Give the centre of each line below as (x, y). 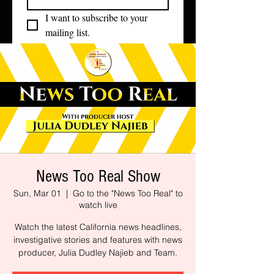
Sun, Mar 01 (37, 193)
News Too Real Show (98, 176)
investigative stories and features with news (98, 240)
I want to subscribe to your (96, 17)
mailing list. (68, 32)
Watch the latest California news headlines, (98, 227)
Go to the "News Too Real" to (128, 193)
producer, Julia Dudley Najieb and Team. (98, 253)
